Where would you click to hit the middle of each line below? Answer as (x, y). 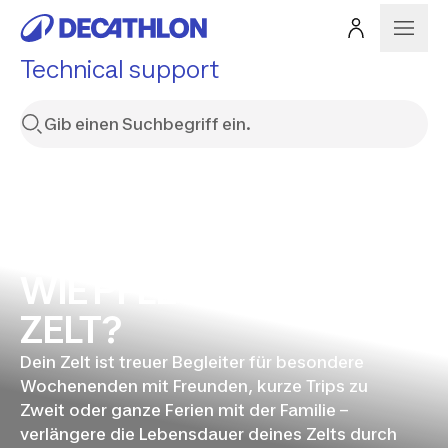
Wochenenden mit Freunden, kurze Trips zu (194, 386)
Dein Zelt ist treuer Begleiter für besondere (192, 362)
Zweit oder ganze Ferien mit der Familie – (184, 410)
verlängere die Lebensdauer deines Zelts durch (208, 434)
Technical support (119, 69)
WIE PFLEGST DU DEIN (206, 291)
